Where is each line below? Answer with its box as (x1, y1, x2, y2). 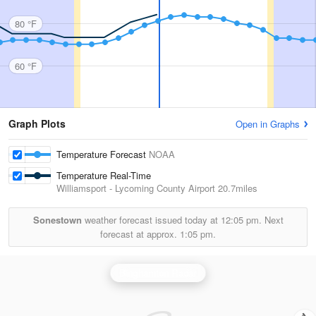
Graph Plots (8, 116, 66, 130)
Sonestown (32, 213, 82, 226)
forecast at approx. (100, 227, 180, 241)
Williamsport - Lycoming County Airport (56, 181, 215, 195)
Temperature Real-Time (56, 169, 152, 182)
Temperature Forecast (56, 147, 149, 161)
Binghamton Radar (119, 266, 197, 279)
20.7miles (215, 181, 257, 195)
